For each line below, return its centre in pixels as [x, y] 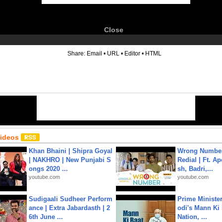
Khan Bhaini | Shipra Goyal [71, 151]
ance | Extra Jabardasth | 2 [69, 208]
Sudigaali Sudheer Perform [71, 199]
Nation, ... [192, 217]
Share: [77, 54]
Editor [132, 54]
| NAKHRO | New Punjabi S [70, 160]
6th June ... [46, 217]
